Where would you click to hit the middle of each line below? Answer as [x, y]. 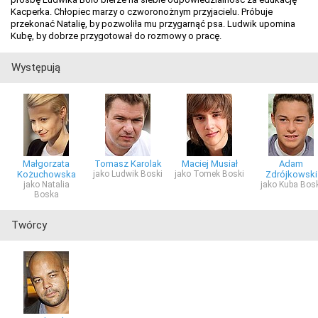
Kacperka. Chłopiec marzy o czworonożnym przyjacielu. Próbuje [142, 11]
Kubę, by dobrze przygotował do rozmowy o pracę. [116, 35]
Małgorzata [46, 163]
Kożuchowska [46, 174]
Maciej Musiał [209, 163]
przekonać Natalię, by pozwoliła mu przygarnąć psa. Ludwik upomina [153, 23]
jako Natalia [46, 184]
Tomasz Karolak [128, 163]
